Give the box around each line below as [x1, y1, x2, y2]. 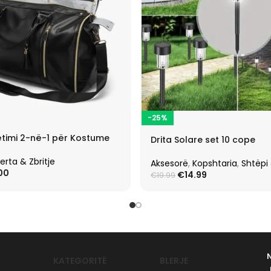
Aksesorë [151, 157, 188, 169]
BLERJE [160, 254, 189, 267]
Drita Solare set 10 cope [151, 133, 255, 146]
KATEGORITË [53, 254, 106, 267]
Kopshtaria [192, 157, 237, 169]
